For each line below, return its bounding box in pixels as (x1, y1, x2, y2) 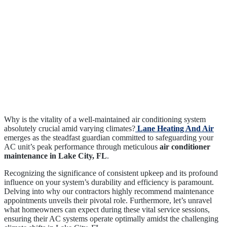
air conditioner (160, 142, 210, 152)
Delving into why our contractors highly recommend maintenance (4, 187, 214, 196)
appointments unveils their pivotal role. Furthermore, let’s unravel (4, 196, 212, 205)
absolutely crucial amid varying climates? (4, 124, 135, 133)
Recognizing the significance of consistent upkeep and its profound (4, 169, 218, 178)
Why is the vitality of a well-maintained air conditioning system (4, 115, 206, 124)
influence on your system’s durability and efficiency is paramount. (4, 178, 214, 187)
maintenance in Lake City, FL (4, 152, 107, 161)
